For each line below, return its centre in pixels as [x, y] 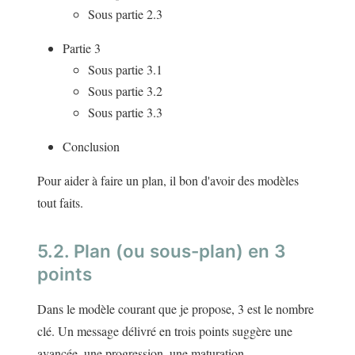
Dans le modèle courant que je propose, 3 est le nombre [176, 309]
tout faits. [60, 203]
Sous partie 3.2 [125, 91]
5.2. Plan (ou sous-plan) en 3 [162, 251]
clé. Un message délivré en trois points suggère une [165, 331]
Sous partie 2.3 [125, 14]
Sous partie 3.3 [125, 113]
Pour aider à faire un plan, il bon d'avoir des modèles [168, 181]
